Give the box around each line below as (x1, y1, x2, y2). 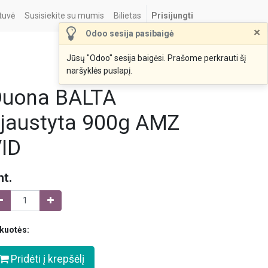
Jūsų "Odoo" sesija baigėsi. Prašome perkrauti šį (66, 53, 246, 63)
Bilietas (114, 11, 141, 20)
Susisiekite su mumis (25, 11, 104, 20)
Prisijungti (151, 11, 193, 20)
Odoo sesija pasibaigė (86, 28, 174, 38)
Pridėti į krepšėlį (8, 253, 84, 265)
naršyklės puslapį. (66, 66, 132, 75)
